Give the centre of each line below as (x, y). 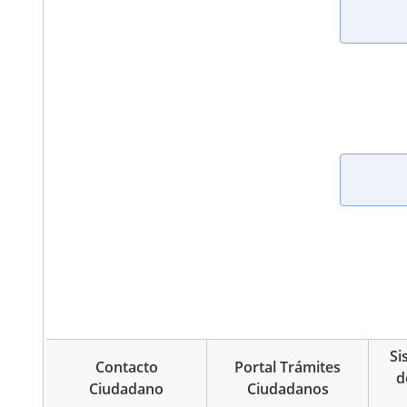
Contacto (126, 367)
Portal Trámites (288, 367)
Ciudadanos (288, 389)
